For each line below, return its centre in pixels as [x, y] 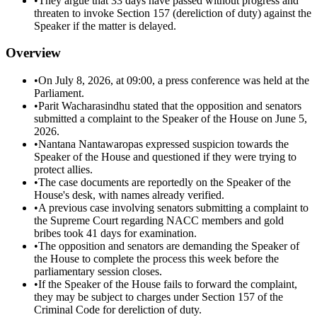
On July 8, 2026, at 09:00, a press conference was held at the [174, 81]
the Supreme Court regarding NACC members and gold [159, 221]
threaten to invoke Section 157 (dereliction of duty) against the [173, 13]
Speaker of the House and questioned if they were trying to [165, 157]
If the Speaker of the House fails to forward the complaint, [168, 284]
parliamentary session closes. [98, 272]
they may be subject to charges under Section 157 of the [158, 297]
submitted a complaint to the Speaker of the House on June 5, [171, 119]
